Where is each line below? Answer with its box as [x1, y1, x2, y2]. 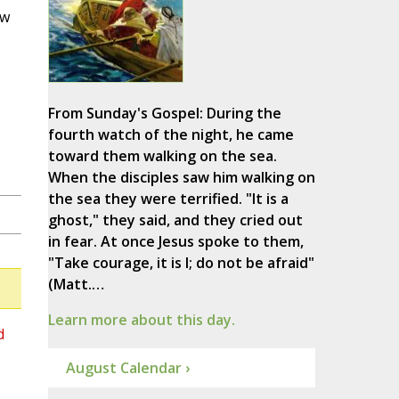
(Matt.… [47, 274, 104, 295]
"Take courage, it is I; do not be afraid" [47, 253, 314, 273]
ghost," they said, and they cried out [47, 210, 303, 231]
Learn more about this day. [47, 310, 235, 330]
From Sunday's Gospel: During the [47, 103, 281, 124]
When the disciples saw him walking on [47, 167, 315, 188]
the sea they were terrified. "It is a [47, 189, 289, 209]
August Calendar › [65, 358, 190, 379]
